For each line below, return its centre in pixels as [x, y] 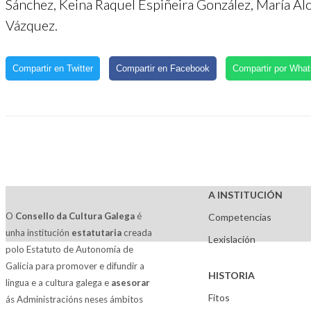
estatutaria [96, 233]
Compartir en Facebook [163, 68]
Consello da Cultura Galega [75, 216]
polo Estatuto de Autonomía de [69, 249]
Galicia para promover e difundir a [75, 266]
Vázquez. [32, 25]
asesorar [131, 283]
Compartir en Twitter [53, 68]
